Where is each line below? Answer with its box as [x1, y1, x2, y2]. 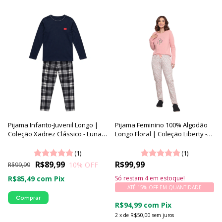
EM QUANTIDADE [160, 184, 202, 191]
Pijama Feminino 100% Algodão [115, 120, 208, 129]
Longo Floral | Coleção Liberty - [115, 129, 207, 138]
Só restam [115, 174, 145, 182]
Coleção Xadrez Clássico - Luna [8, 129, 102, 138]
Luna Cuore [115, 138, 150, 147]
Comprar [16, 194, 41, 201]
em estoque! [148, 174, 185, 182]
